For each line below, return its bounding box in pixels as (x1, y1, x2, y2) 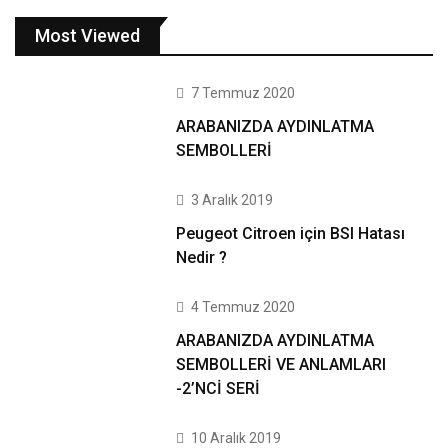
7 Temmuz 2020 (191, 85, 296, 101)
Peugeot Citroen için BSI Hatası (176, 224, 406, 243)
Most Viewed (35, 25, 140, 46)
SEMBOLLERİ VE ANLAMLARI (176, 355, 387, 374)
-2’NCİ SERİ (176, 379, 261, 398)
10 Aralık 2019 (191, 430, 282, 446)
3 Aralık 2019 (191, 192, 274, 208)
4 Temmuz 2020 (191, 299, 296, 315)
